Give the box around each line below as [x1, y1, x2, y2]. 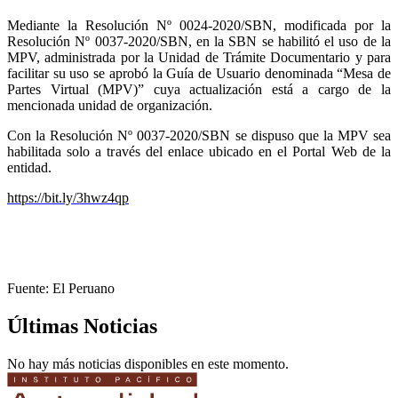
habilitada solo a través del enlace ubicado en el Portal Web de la [7, 143, 391, 159]
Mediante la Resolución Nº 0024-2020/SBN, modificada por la [7, 17, 391, 33]
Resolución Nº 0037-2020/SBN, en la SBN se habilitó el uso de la [7, 33, 391, 49]
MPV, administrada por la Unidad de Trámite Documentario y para [7, 49, 391, 65]
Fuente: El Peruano [7, 280, 115, 296]
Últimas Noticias [7, 314, 157, 338]
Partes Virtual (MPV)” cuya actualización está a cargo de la [7, 81, 391, 97]
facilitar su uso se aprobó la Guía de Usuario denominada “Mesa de [7, 65, 391, 81]
